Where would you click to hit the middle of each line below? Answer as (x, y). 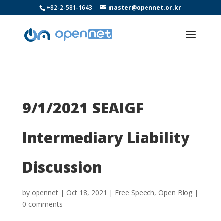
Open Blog (175, 193)
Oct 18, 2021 (86, 193)
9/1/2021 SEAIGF (83, 108)
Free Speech (134, 193)
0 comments (42, 204)
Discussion (62, 167)
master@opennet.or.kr (145, 8)
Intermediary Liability (106, 137)
